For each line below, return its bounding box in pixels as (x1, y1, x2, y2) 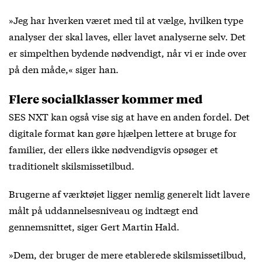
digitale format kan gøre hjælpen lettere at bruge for (9, 125, 237, 139)
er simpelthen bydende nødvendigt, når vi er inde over (9, 45, 247, 59)
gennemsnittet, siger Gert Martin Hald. (9, 219, 180, 233)
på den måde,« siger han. (9, 61, 119, 75)
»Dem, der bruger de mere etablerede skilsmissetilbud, (9, 247, 246, 261)
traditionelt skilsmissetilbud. (9, 158, 135, 172)
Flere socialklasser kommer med (9, 89, 203, 107)
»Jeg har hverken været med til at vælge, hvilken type (9, 12, 243, 26)
